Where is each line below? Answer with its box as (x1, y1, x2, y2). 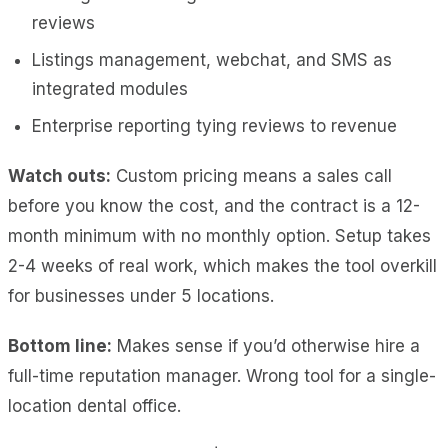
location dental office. (8, 395, 181, 416)
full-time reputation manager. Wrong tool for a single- (8, 365, 436, 386)
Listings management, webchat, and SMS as (32, 49, 392, 70)
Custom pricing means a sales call (111, 165, 392, 186)
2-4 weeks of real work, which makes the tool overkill (8, 255, 437, 276)
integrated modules (32, 78, 188, 99)
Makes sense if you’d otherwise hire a (112, 335, 420, 356)
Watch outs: (8, 165, 111, 186)
